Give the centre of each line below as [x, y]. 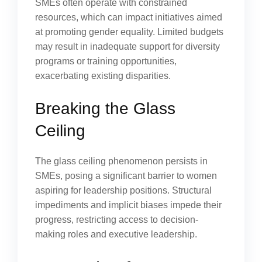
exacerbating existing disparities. [103, 76]
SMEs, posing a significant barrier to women [126, 176]
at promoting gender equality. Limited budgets [129, 32]
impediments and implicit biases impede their [128, 205]
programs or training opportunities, [106, 61]
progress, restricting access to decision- [117, 220]
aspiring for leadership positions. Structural [123, 190]
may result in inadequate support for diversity [127, 46]
